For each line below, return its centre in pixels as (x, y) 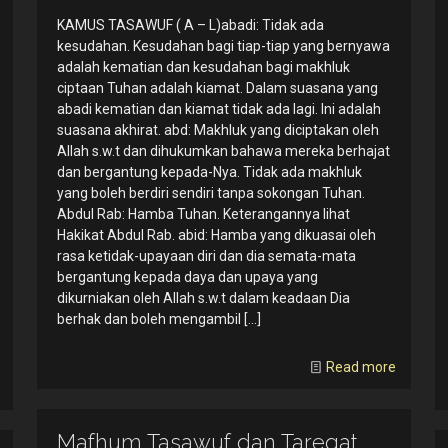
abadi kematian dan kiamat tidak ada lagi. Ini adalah (218, 109)
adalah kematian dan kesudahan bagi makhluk (203, 67)
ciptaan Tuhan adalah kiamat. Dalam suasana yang (217, 88)
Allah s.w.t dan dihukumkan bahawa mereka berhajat (223, 151)
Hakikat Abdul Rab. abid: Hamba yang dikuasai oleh (216, 235)
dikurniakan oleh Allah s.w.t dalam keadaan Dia (203, 298)
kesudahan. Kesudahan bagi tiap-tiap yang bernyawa (223, 46)
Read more (361, 367)
